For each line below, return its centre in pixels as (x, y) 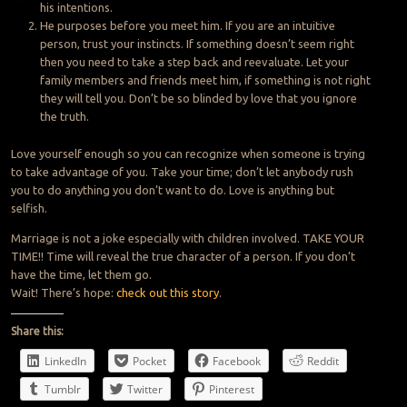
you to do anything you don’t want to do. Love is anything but (172, 189)
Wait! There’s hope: (63, 292)
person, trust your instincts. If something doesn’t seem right (197, 43)
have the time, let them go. (81, 274)
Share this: (37, 331)
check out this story (167, 292)
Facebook (236, 361)
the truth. (64, 116)
